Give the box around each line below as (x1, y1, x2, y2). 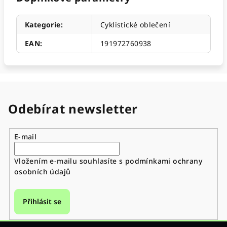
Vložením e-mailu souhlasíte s (14, 156, 125, 166)
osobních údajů (14, 166, 71, 176)
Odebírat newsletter (8, 100, 138, 117)
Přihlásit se (22, 196, 61, 206)
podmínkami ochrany (125, 156, 202, 166)
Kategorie (25, 20, 61, 29)
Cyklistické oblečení (100, 20, 170, 29)
